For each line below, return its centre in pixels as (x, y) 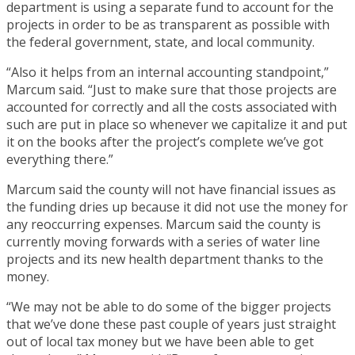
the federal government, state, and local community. (160, 42)
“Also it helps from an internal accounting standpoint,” (168, 72)
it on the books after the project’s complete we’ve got (165, 141)
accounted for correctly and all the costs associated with (172, 107)
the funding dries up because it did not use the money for (177, 206)
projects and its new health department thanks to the (165, 259)
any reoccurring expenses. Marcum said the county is (164, 224)
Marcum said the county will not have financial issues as (171, 189)
